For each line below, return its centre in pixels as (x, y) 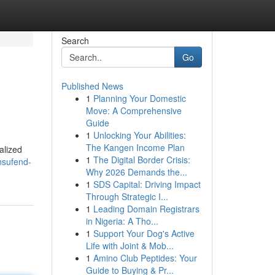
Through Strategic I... (127, 196)
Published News (92, 86)
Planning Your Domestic (139, 98)
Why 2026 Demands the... (136, 172)
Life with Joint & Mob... (130, 246)
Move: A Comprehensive (134, 110)
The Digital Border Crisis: (141, 160)
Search (75, 41)
